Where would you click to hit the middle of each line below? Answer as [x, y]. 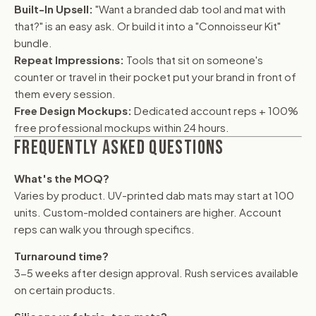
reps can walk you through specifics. [104, 229]
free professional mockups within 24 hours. [122, 127]
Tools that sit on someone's [194, 59]
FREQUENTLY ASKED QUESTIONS [119, 147]
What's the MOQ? [62, 178]
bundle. [33, 42]
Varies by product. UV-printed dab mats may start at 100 [154, 195]
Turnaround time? [61, 255]
